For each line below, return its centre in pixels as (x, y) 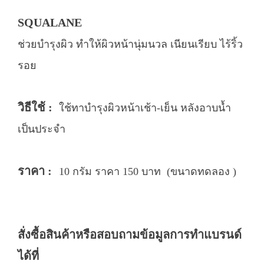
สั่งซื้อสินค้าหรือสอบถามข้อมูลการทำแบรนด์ (130, 235)
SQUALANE (50, 22)
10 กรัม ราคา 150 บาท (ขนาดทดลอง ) (148, 171)
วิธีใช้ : (37, 107)
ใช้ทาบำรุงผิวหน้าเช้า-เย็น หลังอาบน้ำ (145, 108)
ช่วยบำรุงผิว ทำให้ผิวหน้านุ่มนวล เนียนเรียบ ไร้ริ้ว (130, 44)
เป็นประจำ (42, 129)
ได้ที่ (28, 256)
